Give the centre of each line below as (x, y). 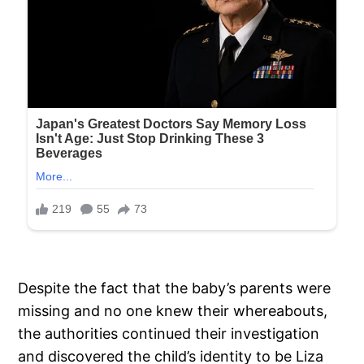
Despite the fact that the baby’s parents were (175, 288)
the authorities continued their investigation (169, 333)
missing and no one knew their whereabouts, (173, 310)
